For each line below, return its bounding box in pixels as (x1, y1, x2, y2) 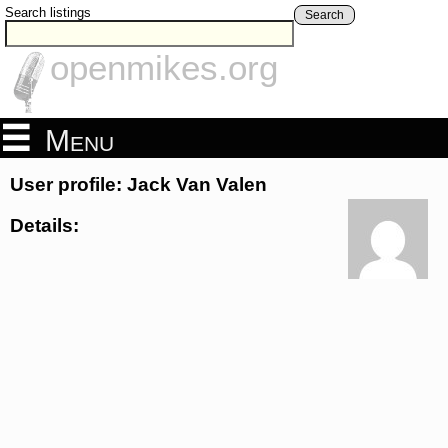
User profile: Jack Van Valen (10, 174, 267, 196)
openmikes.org (50, 48, 278, 88)
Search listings (5, 5, 91, 20)
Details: (10, 214, 79, 236)
